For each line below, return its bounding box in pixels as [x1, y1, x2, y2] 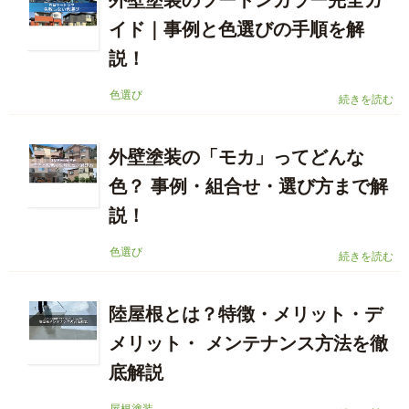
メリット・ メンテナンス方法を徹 [109, 333, 388, 354]
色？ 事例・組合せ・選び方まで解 [109, 176, 388, 197]
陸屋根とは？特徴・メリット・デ [109, 304, 383, 325]
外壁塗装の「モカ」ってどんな [109, 147, 364, 168]
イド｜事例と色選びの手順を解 [109, 19, 364, 40]
